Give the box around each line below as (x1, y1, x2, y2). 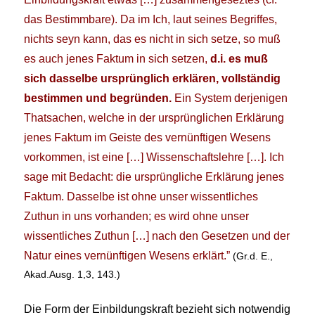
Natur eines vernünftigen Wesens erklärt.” (24, 249, 231, 262)
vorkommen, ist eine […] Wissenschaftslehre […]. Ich (24, 150, 285, 163)
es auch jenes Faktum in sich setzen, (24, 52, 211, 65)
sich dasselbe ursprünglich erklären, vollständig (24, 72, 281, 84)
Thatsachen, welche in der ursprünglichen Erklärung (24, 111, 285, 124)
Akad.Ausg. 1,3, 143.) (24, 268, 121, 280)
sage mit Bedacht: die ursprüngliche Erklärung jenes (24, 170, 285, 183)
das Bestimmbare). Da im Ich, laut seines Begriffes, (24, 13, 278, 25)
